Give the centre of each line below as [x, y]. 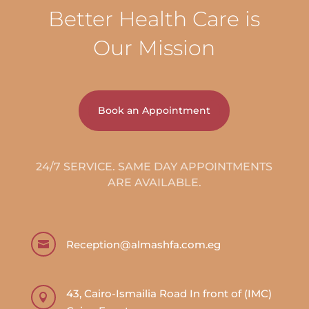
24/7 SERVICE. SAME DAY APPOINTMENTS [154, 167]
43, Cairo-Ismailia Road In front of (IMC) [169, 294]
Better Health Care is [154, 19]
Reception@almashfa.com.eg [143, 245]
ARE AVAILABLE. [154, 183]
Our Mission [154, 48]
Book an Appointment [154, 111]
